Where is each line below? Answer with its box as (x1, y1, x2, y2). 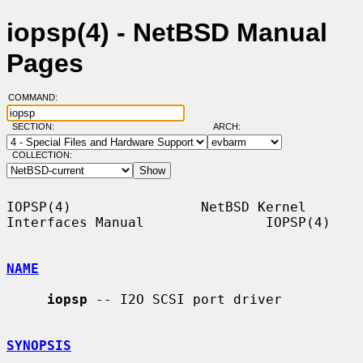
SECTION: (11, 122, 62, 132)
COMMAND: (7, 92, 67, 103)
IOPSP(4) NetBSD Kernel (6, 199, 306, 215)
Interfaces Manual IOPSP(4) (6, 214, 331, 230)
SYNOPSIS (6, 337, 71, 353)
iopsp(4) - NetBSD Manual (6, 18, 327, 48)
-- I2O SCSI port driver (88, 291, 282, 307)
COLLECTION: (11, 150, 72, 160)
